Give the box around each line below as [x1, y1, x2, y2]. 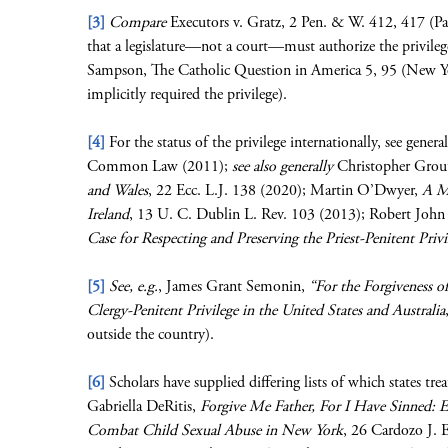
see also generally [232, 156, 333, 177]
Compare [109, 12, 166, 33]
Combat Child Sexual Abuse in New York [87, 420, 343, 441]
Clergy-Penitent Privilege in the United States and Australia [87, 300, 445, 321]
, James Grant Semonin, [158, 276, 309, 297]
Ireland [87, 204, 129, 225]
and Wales [87, 180, 148, 201]
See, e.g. [109, 276, 158, 297]
